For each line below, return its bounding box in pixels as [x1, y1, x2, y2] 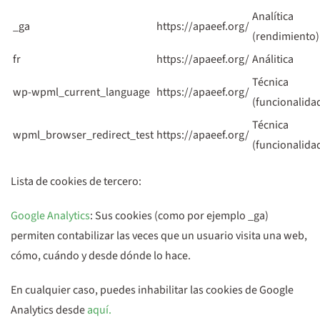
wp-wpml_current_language [13, 84, 150, 100]
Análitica [252, 51, 294, 67]
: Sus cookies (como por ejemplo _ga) [90, 208, 269, 224]
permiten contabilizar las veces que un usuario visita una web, [11, 228, 307, 244]
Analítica [252, 9, 294, 24]
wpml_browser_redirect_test [13, 127, 154, 143]
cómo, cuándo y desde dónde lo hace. [11, 248, 191, 264]
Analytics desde [11, 302, 85, 318]
